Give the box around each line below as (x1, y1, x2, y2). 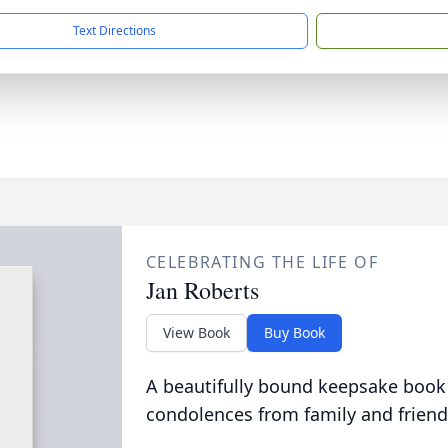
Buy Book (263, 323, 325, 342)
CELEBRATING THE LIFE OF (145, 251, 379, 273)
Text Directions (73, 22, 156, 39)
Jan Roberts (145, 274, 259, 306)
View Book (162, 323, 230, 342)
